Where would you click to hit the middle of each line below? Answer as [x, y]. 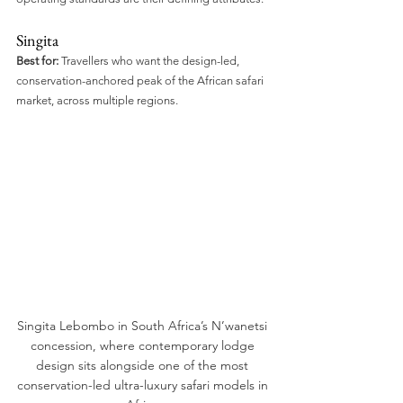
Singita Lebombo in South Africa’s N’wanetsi [144, 325]
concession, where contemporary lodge [144, 345]
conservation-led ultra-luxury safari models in [144, 385]
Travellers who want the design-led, [150, 61]
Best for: [37, 61]
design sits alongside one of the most [144, 365]
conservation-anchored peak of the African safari [141, 81]
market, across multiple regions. [97, 101]
